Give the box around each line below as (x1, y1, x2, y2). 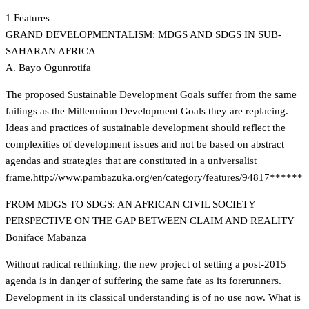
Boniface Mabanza (6, 232, 86, 243)
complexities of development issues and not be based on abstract (6, 139, 284, 150)
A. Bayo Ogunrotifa (6, 62, 91, 73)
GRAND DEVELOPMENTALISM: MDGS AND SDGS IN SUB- (6, 29, 281, 40)
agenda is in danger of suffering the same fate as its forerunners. (6, 275, 281, 286)
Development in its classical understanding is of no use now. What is (6, 292, 301, 303)
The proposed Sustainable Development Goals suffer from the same (6, 89, 297, 100)
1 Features (6, 12, 50, 23)
